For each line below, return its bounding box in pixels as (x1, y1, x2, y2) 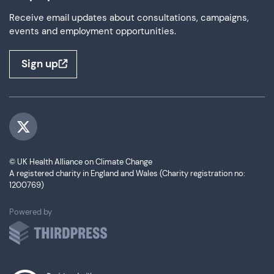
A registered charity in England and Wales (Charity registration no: (9, 168, 245, 179)
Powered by (9, 207, 52, 217)
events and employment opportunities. (9, 25, 176, 37)
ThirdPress (51, 206, 91, 217)
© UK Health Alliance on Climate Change (9, 157, 152, 167)
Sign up (21, 57, 58, 70)
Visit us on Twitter (22, 126, 100, 139)
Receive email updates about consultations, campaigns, (9, 12, 249, 24)
